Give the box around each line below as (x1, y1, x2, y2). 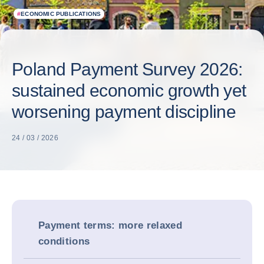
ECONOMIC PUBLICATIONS (21, 11, 101, 17)
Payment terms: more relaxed (38, 220, 183, 231)
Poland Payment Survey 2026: (12, 60, 243, 79)
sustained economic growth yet (12, 81, 246, 100)
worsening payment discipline (12, 102, 236, 121)
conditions (38, 236, 90, 247)
